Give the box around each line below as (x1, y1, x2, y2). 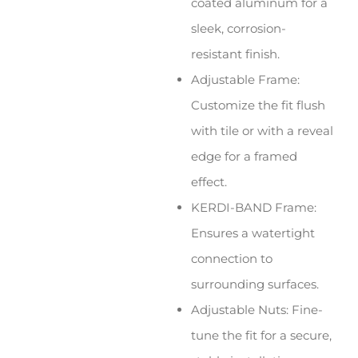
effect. (191, 174, 228, 190)
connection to (191, 251, 273, 267)
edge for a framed (191, 149, 298, 165)
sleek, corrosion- (191, 21, 287, 37)
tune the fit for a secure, (191, 328, 332, 344)
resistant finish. (191, 46, 280, 62)
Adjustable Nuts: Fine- (191, 302, 324, 318)
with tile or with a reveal (191, 123, 334, 139)
